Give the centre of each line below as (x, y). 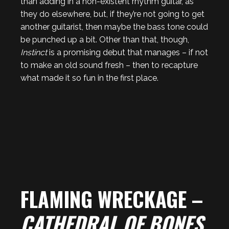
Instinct (35, 52)
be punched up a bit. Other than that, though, (105, 40)
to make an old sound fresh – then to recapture (109, 65)
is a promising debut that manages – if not (129, 52)
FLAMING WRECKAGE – (112, 199)
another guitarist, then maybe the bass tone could (114, 27)
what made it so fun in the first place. (89, 78)
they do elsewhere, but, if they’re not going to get (112, 14)
